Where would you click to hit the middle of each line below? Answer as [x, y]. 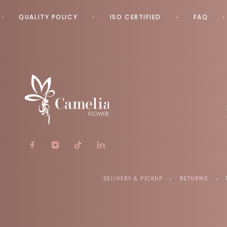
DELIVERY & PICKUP [133, 179]
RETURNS [194, 179]
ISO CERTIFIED [135, 17]
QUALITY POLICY [48, 17]
